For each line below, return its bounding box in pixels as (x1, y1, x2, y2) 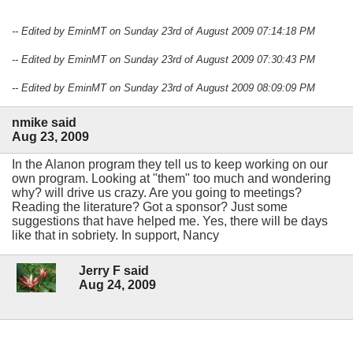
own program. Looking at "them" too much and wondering (12, 171, 331, 185)
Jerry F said (79, 264, 149, 278)
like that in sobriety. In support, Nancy (12, 228, 219, 242)
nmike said (12, 115, 76, 129)
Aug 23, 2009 (12, 129, 89, 143)
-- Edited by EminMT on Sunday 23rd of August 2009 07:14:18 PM (12, 24, 315, 37)
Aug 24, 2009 (79, 278, 156, 292)
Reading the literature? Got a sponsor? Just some (12, 199, 288, 214)
